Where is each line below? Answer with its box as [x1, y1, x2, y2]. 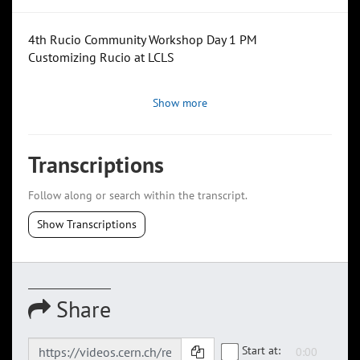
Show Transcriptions [37, 217, 137, 232]
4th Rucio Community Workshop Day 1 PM [28, 31, 257, 48]
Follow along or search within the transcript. [28, 188, 247, 203]
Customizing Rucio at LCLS [28, 49, 174, 66]
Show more [153, 96, 207, 111]
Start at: [242, 342, 280, 358]
